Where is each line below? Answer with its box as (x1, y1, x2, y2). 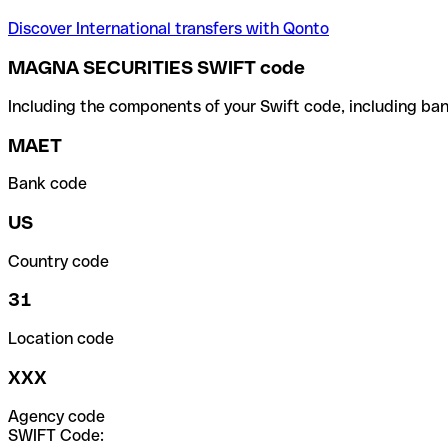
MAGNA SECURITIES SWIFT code (8, 57, 305, 79)
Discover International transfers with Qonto (8, 19, 329, 39)
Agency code (8, 406, 105, 426)
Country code (8, 251, 109, 271)
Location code (8, 329, 114, 349)
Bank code (8, 174, 87, 194)
